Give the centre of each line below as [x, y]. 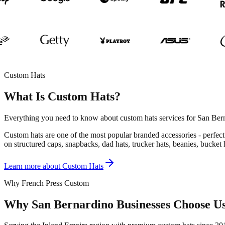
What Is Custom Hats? [62, 96]
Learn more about [33, 166]
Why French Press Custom [46, 183]
